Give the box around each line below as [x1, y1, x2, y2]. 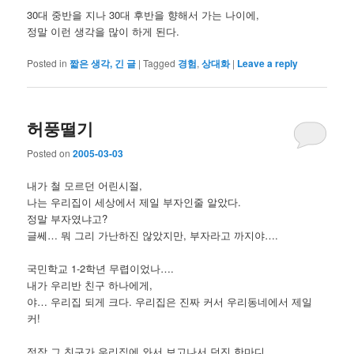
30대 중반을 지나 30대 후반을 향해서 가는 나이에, [27, 6, 260, 22]
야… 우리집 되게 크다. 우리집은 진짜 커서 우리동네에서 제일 [27, 293, 313, 309]
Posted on [27, 145, 73, 160]
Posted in [27, 55, 68, 70]
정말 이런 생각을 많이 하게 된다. [27, 23, 180, 39]
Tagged [143, 55, 176, 70]
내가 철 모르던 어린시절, [27, 177, 143, 193]
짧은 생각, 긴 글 [70, 55, 137, 70]
